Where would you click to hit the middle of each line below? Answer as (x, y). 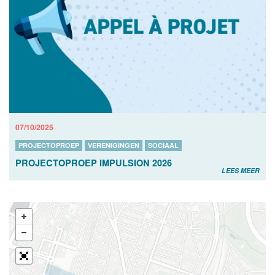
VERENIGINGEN (114, 145)
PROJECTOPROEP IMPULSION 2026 (94, 162)
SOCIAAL (163, 145)
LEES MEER (241, 170)
